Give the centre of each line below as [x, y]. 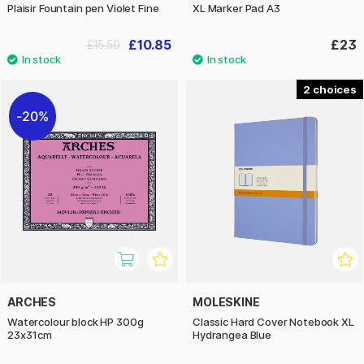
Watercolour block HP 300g [76, 322]
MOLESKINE [226, 302]
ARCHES [32, 302]
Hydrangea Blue [232, 335]
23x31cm [30, 335]
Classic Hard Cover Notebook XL [273, 322]
